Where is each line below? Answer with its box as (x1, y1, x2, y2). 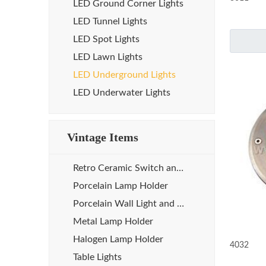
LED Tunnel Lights (73, 17, 147, 26)
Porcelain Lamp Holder (73, 181, 168, 191)
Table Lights (73, 252, 122, 262)
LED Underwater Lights (73, 88, 170, 97)
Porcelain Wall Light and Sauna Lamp (177, 199, 184, 208)
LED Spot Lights (73, 34, 140, 44)
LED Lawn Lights (73, 52, 142, 62)
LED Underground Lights (73, 70, 176, 80)
